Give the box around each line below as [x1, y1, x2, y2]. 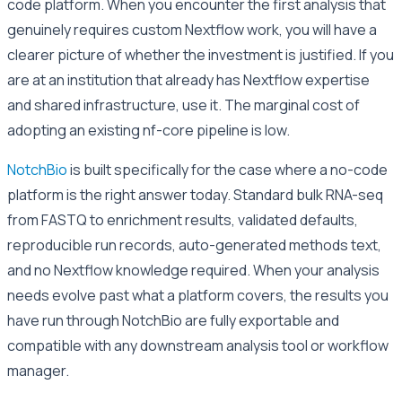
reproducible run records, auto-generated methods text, [7, 234, 381, 255]
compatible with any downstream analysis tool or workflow [7, 335, 389, 355]
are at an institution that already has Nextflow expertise [7, 69, 370, 90]
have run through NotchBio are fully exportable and [7, 310, 339, 330]
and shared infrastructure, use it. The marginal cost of [7, 94, 360, 115]
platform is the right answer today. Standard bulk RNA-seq [7, 184, 383, 205]
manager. [7, 360, 69, 380]
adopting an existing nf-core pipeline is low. [7, 119, 290, 140]
